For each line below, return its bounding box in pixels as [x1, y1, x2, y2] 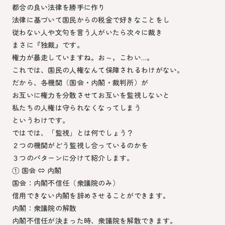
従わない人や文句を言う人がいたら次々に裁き [12, 27, 163, 38]
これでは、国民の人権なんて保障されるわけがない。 [12, 65, 184, 75]
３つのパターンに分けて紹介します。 [12, 153, 134, 163]
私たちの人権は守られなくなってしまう [12, 102, 142, 113]
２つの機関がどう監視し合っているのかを [12, 140, 149, 151]
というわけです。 [12, 115, 70, 126]
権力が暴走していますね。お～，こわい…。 [12, 52, 154, 63]
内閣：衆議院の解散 [12, 203, 77, 213]
